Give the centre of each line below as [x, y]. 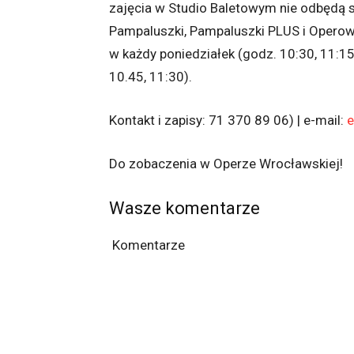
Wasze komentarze [185, 209]
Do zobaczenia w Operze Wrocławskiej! [226, 164]
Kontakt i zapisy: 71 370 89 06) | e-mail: [228, 121]
